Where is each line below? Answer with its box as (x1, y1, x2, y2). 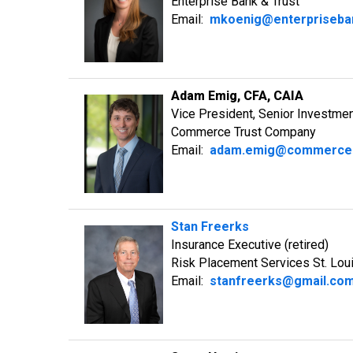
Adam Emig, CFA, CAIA (171, 88, 303, 103)
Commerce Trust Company (171, 124, 316, 139)
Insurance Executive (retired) (171, 237, 329, 252)
